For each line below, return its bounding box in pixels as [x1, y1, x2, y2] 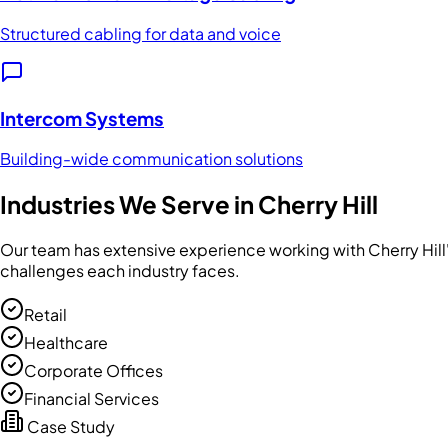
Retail [24, 304, 67, 326]
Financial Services [24, 388, 159, 410]
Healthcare [24, 332, 108, 354]
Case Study [24, 416, 115, 438]
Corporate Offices [24, 360, 163, 382]
